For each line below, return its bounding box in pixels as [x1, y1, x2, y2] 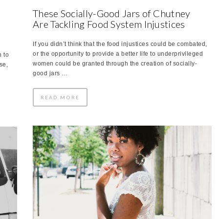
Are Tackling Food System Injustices [33, 18, 185, 30]
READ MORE [41, 94, 80, 100]
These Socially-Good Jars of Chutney [33, 7, 191, 19]
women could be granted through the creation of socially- [33, 60, 197, 67]
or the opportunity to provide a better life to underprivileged [33, 50, 203, 57]
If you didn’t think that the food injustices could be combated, [33, 40, 207, 47]
